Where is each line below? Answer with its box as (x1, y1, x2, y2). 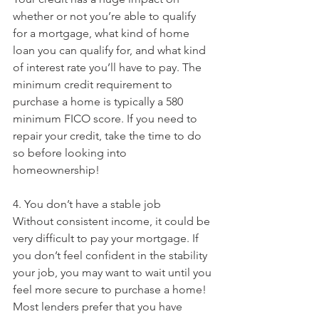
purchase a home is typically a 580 (13, 95, 186, 108)
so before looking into (13, 146, 130, 159)
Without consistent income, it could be (13, 214, 213, 228)
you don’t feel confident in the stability (13, 249, 210, 262)
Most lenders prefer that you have (13, 300, 185, 313)
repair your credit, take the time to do (13, 129, 204, 142)
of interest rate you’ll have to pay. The (13, 61, 204, 74)
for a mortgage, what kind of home (13, 26, 192, 40)
